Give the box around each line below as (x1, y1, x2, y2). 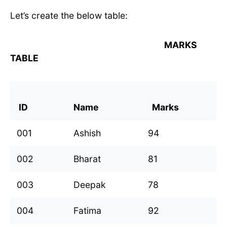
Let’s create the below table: (10, 10, 128, 21)
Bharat (73, 154, 101, 165)
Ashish (73, 128, 101, 139)
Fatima (73, 205, 101, 216)
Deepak (73, 179, 106, 191)
